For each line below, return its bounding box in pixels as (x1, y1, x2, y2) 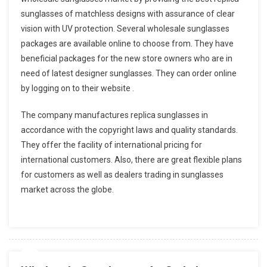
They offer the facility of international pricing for (21, 139, 202, 150)
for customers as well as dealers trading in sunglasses (21, 169, 223, 179)
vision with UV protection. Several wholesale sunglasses (21, 23, 229, 33)
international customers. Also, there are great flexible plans (21, 154, 242, 164)
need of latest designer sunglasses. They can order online (21, 68, 237, 78)
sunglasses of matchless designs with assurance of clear (21, 8, 235, 18)
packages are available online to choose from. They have (21, 38, 234, 48)
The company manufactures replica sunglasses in (21, 110, 208, 120)
